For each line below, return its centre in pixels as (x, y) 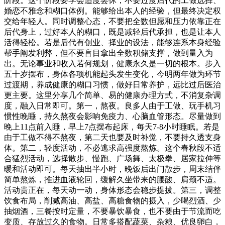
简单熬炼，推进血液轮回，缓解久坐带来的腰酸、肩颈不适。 (113, 180)
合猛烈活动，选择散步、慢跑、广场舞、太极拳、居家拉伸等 (113, 158)
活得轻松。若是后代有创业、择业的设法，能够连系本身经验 (113, 42)
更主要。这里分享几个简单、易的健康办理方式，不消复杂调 (113, 95)
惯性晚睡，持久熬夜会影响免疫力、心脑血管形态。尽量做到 (113, 116)
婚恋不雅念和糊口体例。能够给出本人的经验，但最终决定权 (113, 11)
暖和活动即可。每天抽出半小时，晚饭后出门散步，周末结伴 (113, 169)
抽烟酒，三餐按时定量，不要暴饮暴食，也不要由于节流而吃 (113, 211)
